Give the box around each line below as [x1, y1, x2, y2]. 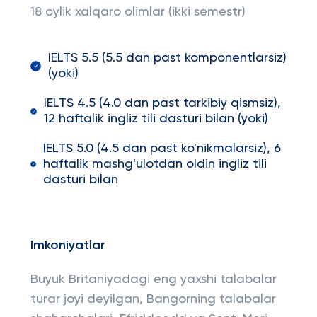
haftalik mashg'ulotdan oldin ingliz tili [42, 158, 267, 171]
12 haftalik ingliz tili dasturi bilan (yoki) [43, 113, 268, 125]
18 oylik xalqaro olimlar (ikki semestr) [30, 6, 246, 18]
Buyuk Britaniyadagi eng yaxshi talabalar [30, 273, 277, 286]
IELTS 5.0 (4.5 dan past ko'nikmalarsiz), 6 [42, 142, 281, 155]
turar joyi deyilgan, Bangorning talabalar [30, 293, 276, 306]
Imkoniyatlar [30, 239, 105, 252]
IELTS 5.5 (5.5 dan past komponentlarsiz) [48, 52, 287, 64]
